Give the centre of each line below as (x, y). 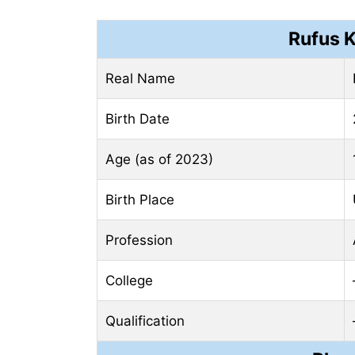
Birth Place (140, 200)
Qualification (145, 321)
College (129, 281)
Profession (139, 240)
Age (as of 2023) (159, 160)
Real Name (140, 79)
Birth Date (137, 119)
